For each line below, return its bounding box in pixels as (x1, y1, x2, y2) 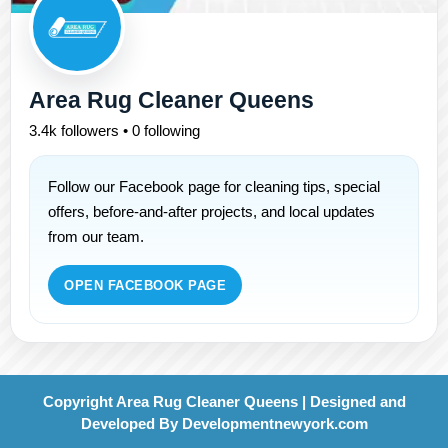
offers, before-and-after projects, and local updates (48, 203, 375, 221)
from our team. (48, 228, 144, 246)
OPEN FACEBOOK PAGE (64, 277, 227, 293)
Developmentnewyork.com (181, 416, 368, 433)
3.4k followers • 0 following (29, 122, 200, 140)
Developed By (80, 416, 182, 433)
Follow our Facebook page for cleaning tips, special (48, 178, 380, 196)
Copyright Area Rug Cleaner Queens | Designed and (42, 394, 406, 411)
